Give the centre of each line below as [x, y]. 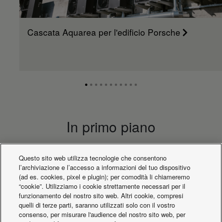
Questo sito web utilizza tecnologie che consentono [93, 158]
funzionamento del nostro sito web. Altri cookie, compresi [101, 195]
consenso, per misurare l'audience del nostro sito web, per [102, 214]
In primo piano [111, 126]
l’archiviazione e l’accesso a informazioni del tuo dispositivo [105, 167]
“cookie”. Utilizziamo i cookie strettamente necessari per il [102, 186]
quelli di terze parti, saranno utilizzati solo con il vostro [97, 205]
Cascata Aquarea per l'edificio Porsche [104, 32]
